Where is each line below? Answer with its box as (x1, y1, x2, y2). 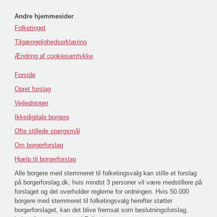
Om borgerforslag (15, 141, 63, 149)
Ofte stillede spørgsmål (15, 127, 80, 135)
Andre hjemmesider (15, 13, 74, 20)
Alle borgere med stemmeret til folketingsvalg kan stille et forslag (15, 170, 197, 177)
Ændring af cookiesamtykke (15, 52, 93, 60)
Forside (15, 71, 35, 79)
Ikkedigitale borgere (15, 113, 69, 121)
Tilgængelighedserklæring (15, 38, 87, 46)
